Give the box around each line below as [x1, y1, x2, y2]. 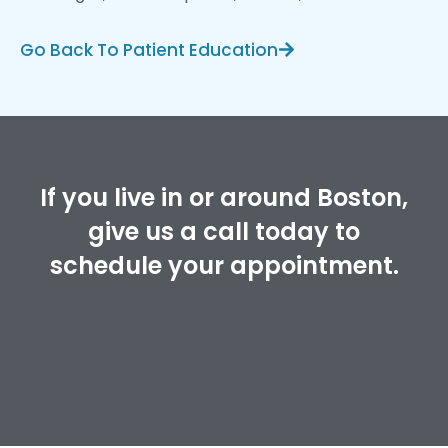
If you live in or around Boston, [40, 181, 408, 215]
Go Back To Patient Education [20, 37, 278, 62]
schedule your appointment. [49, 249, 399, 283]
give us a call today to [88, 215, 360, 249]
